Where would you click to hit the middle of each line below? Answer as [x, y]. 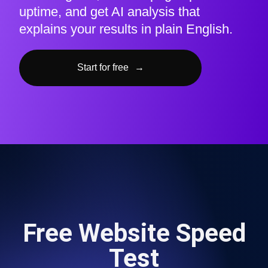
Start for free [103, 68]
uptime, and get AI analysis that [109, 12]
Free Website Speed [134, 233]
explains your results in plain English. [126, 29]
